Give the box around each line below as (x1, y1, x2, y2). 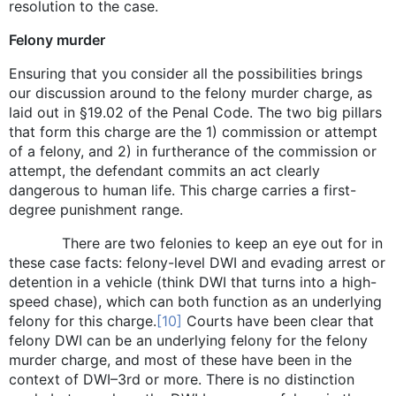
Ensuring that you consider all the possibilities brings (9, 64, 362, 82)
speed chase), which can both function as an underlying (9, 292, 382, 310)
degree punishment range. (9, 200, 183, 218)
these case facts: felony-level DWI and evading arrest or (9, 253, 385, 271)
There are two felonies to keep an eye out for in (9, 233, 383, 252)
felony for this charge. (9, 311, 156, 330)
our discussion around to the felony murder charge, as (9, 83, 372, 102)
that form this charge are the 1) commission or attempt (9, 122, 377, 141)
